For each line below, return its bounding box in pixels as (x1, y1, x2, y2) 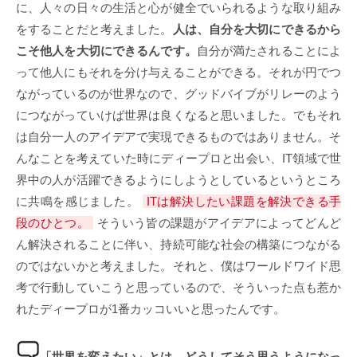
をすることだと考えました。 (16, 22, 173, 36)
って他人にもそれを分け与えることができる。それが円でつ (16, 65, 341, 79)
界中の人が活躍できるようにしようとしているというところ (16, 172, 341, 186)
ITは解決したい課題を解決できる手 (147, 194, 341, 208)
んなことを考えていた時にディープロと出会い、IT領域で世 (16, 151, 341, 165)
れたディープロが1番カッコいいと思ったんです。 (16, 301, 285, 316)
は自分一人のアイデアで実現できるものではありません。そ (16, 129, 341, 143)
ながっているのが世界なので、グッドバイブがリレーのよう (16, 86, 341, 100)
